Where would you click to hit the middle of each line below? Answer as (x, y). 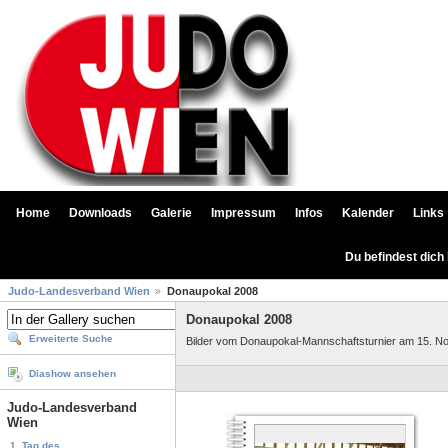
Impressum (243, 213)
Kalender (368, 213)
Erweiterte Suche (71, 339)
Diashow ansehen (72, 374)
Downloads (100, 213)
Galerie (171, 213)
